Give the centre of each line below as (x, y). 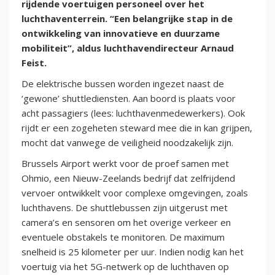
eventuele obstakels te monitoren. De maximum (123, 237)
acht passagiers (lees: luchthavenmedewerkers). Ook (133, 113)
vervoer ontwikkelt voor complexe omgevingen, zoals (135, 193)
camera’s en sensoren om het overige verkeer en (126, 223)
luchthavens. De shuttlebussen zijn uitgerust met (125, 208)
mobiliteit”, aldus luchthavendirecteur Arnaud (128, 48)
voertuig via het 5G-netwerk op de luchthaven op (125, 267)
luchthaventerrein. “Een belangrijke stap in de (127, 19)
